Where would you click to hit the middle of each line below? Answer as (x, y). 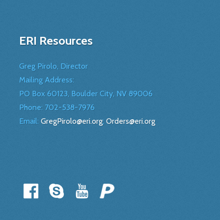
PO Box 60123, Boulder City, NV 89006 (86, 94)
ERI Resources (56, 41)
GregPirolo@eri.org (71, 121)
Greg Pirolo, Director (53, 66)
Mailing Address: (46, 80)
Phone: (32, 108)
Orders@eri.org (130, 121)
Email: (30, 121)
